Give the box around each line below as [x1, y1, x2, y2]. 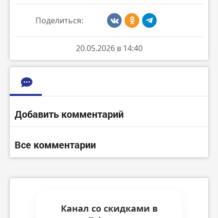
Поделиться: [35, 15, 83, 26]
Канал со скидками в [60, 202, 158, 215]
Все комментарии [15, 138, 96, 151]
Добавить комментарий [15, 108, 124, 121]
